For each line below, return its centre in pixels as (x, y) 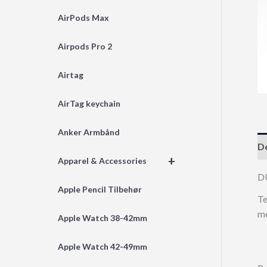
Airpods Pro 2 (85, 46)
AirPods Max (83, 18)
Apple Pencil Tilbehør (100, 189)
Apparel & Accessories (102, 161)
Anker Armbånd (89, 132)
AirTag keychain (89, 103)
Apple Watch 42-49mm (103, 246)
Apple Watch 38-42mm (103, 218)
